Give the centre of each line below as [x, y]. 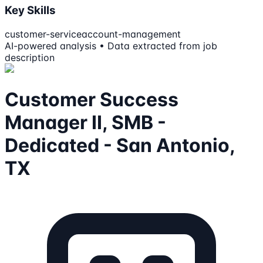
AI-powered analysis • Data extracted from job [111, 46]
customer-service [43, 34]
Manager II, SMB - [85, 122]
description [30, 58]
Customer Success [92, 99]
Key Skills [30, 11]
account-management [131, 34]
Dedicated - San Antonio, [120, 145]
